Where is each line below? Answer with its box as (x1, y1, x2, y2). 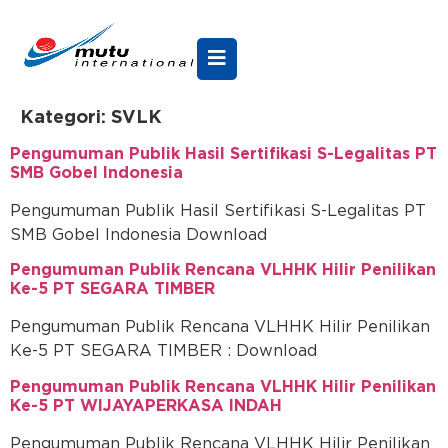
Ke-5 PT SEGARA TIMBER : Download (10, 343, 317, 360)
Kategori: (20, 109, 111, 127)
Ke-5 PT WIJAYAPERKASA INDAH (10, 397, 282, 414)
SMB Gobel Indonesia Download (10, 227, 267, 243)
